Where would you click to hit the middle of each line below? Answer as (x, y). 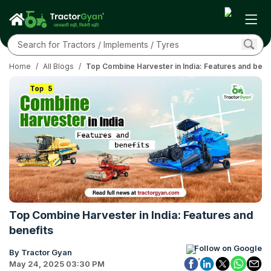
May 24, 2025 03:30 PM (57, 263)
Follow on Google (228, 248)
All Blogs (58, 66)
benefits (31, 230)
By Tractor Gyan (41, 252)
